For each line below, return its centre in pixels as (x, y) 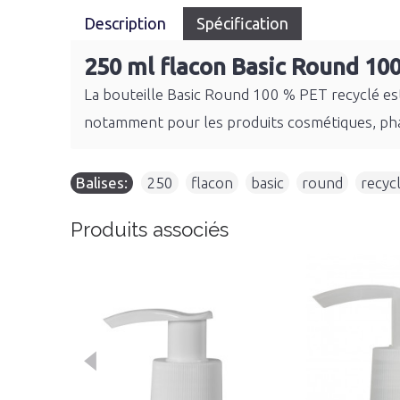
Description (127, 23)
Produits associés (150, 229)
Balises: (102, 183)
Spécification (242, 23)
